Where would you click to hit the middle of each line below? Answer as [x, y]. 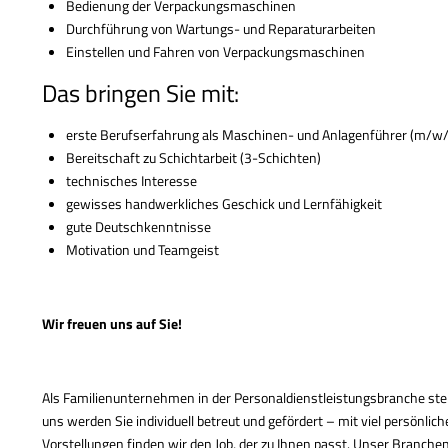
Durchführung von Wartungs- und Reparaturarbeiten [220, 29]
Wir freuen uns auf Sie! [112, 323]
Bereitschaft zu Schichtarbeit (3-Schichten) [193, 157]
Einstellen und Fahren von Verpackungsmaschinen [215, 52]
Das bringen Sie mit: [140, 92]
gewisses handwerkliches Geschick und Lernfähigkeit [223, 203]
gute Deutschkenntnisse [138, 226]
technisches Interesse [131, 180]
